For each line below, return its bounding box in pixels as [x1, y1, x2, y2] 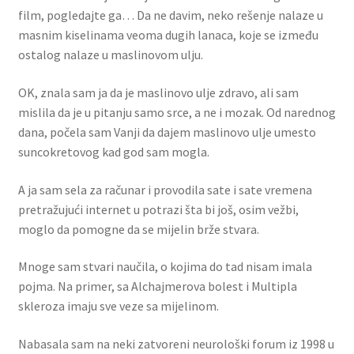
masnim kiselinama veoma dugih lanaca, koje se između [17, 27, 318, 43]
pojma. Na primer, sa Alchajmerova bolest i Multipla [17, 278, 297, 295]
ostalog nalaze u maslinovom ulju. [17, 47, 203, 63]
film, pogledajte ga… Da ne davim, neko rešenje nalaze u [17, 7, 323, 24]
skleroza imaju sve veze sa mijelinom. [17, 298, 219, 314]
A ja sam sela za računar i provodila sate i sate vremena [17, 181, 312, 198]
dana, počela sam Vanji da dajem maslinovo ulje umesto [17, 124, 316, 141]
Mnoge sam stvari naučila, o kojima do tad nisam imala [17, 258, 312, 275]
